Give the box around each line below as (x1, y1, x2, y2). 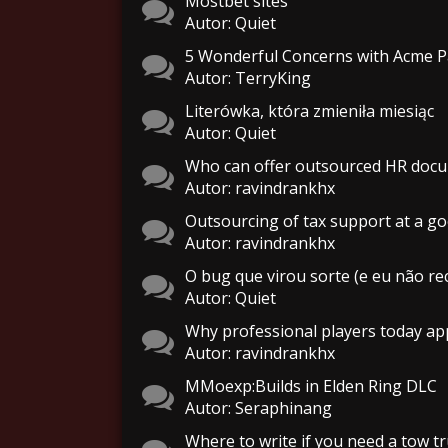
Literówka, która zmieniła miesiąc (185, 100, 434, 122)
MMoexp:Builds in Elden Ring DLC (185, 375, 437, 397)
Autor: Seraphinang (185, 397, 332, 419)
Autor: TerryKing (185, 67, 311, 89)
